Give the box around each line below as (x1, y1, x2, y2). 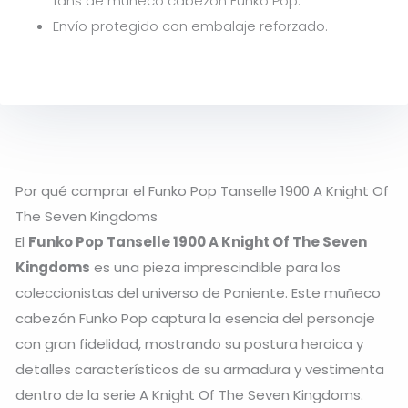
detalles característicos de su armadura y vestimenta (15, 360, 384, 380)
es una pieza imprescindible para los (90, 258, 341, 278)
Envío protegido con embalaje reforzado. (53, 15, 328, 36)
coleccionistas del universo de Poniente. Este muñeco (15, 283, 381, 303)
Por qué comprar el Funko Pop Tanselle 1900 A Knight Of (15, 181, 389, 201)
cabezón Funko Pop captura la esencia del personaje (15, 309, 375, 329)
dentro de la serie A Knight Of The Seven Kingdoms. (15, 385, 363, 405)
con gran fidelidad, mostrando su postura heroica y (15, 334, 363, 354)
